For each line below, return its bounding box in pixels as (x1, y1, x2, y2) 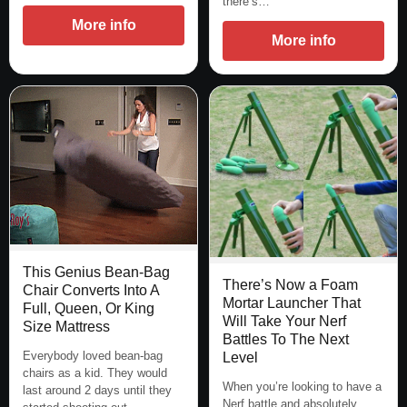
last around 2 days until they (23, 383, 172, 398)
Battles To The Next (223, 331, 349, 347)
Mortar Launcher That (223, 294, 361, 311)
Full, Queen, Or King (23, 301, 154, 317)
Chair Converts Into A (23, 283, 159, 299)
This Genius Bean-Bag (23, 264, 170, 281)
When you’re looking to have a (223, 379, 382, 393)
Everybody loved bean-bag (23, 349, 163, 363)
